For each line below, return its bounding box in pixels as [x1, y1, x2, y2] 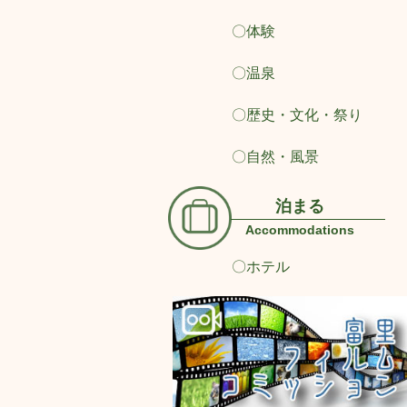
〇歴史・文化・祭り [231, 106, 362, 124]
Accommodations [245, 223, 354, 238]
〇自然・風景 [231, 148, 319, 165]
